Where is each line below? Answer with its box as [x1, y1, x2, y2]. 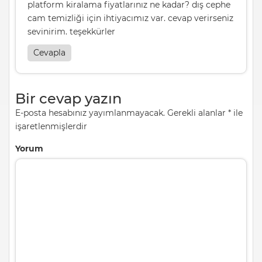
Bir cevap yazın [15, 89, 122, 107]
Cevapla [33, 47, 65, 58]
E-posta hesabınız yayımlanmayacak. [15, 107, 165, 118]
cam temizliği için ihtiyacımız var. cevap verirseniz [27, 12, 233, 23]
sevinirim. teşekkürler [27, 26, 115, 37]
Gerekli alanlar [165, 107, 228, 118]
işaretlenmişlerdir [15, 120, 87, 132]
